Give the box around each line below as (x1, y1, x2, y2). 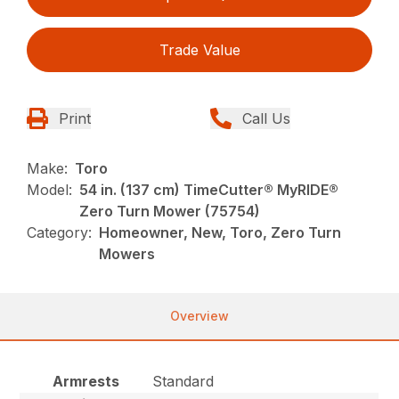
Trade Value (159, 41, 240, 60)
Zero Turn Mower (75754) (79, 202, 261, 221)
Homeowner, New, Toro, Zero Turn (99, 224, 342, 242)
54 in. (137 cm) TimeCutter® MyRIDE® (79, 181, 339, 199)
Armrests (52, 372, 119, 391)
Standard (152, 372, 215, 391)
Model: (27, 181, 73, 199)
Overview (170, 308, 229, 324)
